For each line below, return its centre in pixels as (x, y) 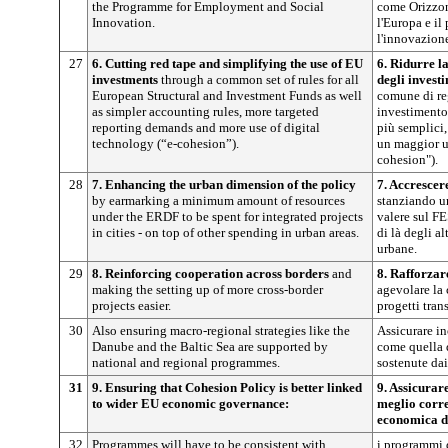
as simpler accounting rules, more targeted (205, 111)
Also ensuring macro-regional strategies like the (221, 330)
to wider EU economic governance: (190, 403)
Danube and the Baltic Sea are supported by (210, 346)
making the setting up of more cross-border (207, 289)
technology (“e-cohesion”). (165, 143)
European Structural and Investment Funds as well (227, 95)
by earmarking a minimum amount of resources (218, 200)
